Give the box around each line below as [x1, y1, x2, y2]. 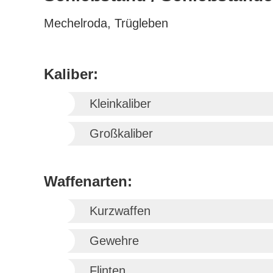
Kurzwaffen [90, 204, 151, 218]
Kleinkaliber [90, 97, 151, 110]
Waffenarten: [44, 173, 132, 190]
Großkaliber [90, 127, 153, 140]
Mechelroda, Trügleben [44, 16, 168, 30]
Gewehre [90, 234, 139, 247]
